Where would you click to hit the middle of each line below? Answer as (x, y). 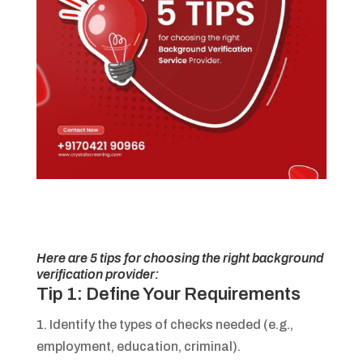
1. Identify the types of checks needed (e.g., (164, 325)
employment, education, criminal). (138, 347)
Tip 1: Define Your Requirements (168, 295)
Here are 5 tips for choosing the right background (179, 258)
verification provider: (97, 275)
